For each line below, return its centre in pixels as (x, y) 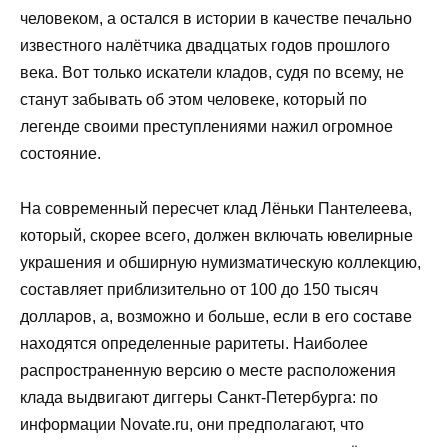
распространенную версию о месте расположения (208, 370)
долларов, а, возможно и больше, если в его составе (216, 316)
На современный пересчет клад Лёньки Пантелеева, (216, 208)
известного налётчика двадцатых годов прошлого (205, 46)
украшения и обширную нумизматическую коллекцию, (220, 262)
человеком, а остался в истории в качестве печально (216, 19)
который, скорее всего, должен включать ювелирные (216, 235)
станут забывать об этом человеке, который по (193, 100)
